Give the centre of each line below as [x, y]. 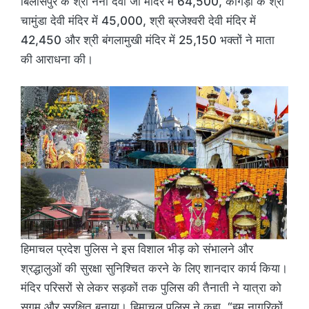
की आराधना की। [57, 59]
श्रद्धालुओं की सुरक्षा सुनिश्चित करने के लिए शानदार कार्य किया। [154, 269]
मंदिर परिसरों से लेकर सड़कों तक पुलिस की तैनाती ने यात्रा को [151, 288]
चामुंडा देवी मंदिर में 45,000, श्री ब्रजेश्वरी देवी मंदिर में [138, 20]
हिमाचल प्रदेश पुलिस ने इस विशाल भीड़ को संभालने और [137, 249]
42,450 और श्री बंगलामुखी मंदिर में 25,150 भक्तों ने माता [148, 40]
